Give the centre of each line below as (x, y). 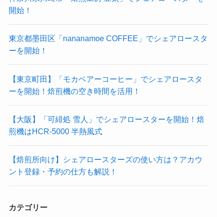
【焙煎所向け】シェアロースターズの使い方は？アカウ (105, 160)
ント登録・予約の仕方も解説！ (63, 172)
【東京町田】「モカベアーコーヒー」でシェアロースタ (105, 79)
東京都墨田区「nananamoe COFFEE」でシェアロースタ (108, 39)
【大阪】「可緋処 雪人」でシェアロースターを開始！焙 (106, 119)
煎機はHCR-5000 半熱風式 (55, 131)
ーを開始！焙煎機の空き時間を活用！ (74, 91)
